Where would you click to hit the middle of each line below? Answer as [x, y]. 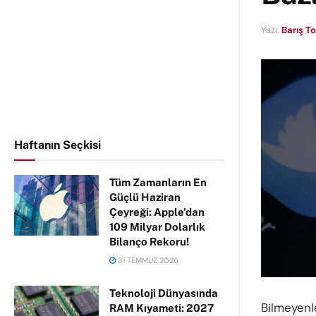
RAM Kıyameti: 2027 [162, 308]
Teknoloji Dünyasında [164, 293]
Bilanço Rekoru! [149, 242]
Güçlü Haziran [145, 197]
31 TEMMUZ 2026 [147, 260]
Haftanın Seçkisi [57, 145]
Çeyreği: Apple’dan [157, 212]
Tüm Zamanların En [158, 182]
